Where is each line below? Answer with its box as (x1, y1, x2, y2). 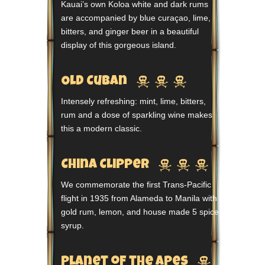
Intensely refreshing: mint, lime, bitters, (61, 96, 206, 106)
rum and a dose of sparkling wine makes (61, 109, 212, 119)
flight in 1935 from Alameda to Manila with (61, 193, 217, 203)
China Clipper (61, 159, 156, 172)
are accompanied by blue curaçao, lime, (61, 12, 211, 22)
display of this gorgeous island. (61, 40, 176, 50)
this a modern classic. (61, 123, 142, 133)
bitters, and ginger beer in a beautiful (61, 26, 199, 36)
